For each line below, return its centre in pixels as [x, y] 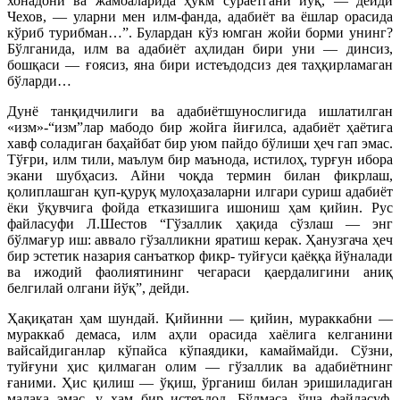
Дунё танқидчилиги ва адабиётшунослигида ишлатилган [200, 111]
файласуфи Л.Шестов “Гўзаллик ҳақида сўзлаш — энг [200, 223]
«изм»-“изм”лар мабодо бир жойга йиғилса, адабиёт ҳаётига [200, 127]
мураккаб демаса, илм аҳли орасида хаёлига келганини [200, 334]
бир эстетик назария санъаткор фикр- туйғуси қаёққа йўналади [200, 255]
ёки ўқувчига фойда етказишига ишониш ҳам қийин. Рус [200, 207]
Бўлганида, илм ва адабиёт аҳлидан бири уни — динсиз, [200, 48]
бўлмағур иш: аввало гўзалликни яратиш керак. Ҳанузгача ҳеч [200, 239]
